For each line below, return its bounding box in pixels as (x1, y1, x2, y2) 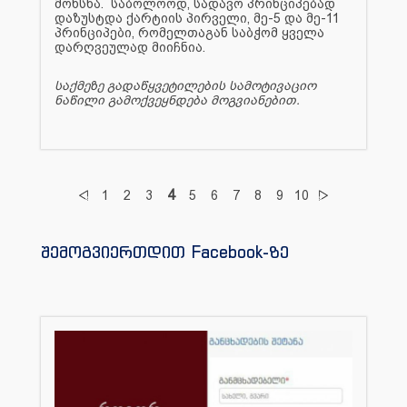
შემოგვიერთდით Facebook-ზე (41, 241, 289, 262)
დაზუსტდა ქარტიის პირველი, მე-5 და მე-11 (55, 10, 340, 25)
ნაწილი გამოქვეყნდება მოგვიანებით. (55, 92, 300, 107)
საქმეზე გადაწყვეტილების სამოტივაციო (55, 77, 316, 93)
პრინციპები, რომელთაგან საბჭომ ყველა (55, 25, 324, 40)
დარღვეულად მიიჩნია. (55, 39, 205, 55)
